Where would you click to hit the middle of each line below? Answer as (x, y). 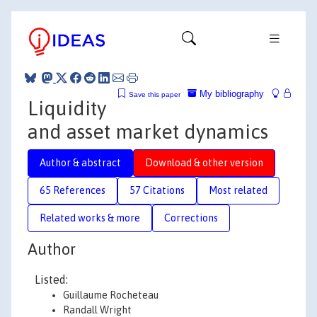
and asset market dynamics (148, 131)
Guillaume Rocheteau (111, 295)
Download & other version (204, 162)
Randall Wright (97, 310)
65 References (73, 190)
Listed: (51, 279)
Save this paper (155, 94)
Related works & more (90, 218)
